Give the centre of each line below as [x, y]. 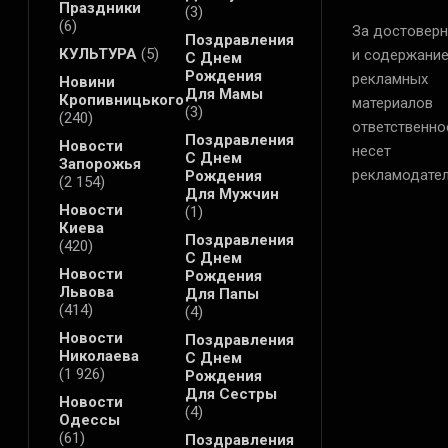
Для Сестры [230, 394]
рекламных [389, 79]
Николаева [99, 356]
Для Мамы [223, 94]
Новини [87, 82]
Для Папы [221, 294]
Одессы [89, 420]
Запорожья [100, 164]
